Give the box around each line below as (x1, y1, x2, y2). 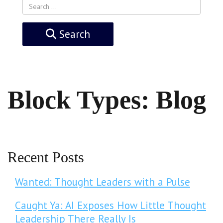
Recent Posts (7, 149, 84, 165)
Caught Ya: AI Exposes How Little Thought (15, 199, 206, 212)
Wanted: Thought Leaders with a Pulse (15, 175, 190, 189)
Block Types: (7, 86, 156, 114)
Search (56, 27, 90, 41)
